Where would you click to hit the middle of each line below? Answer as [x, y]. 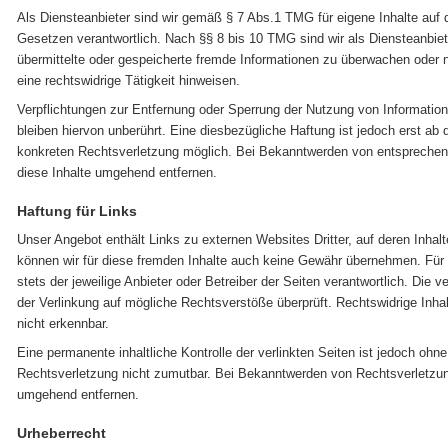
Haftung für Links [76, 211]
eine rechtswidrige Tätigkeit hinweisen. [128, 80]
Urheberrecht [61, 433]
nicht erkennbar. [62, 323]
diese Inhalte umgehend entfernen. [116, 172]
